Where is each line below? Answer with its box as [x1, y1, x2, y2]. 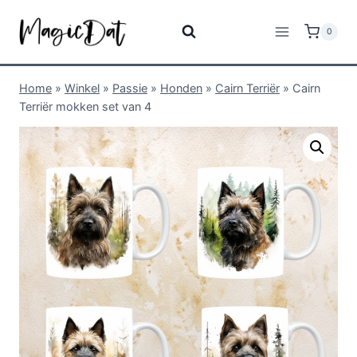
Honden [160, 81, 202, 95]
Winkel [65, 81, 100, 95]
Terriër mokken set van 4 [19, 100, 151, 113]
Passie [112, 81, 147, 95]
